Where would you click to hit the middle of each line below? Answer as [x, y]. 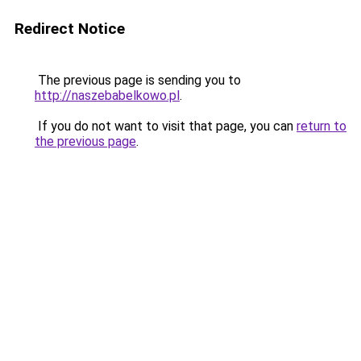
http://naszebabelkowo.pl [107, 95]
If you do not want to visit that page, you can [166, 126]
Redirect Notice [70, 29]
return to [322, 126]
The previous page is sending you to [138, 80]
